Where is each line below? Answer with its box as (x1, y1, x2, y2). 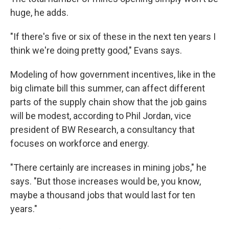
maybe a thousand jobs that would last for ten (10, 189, 195, 200)
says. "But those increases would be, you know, (10, 175, 201, 187)
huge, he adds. (10, 7, 68, 18)
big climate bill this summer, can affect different (10, 82, 205, 94)
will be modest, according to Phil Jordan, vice (10, 110, 191, 121)
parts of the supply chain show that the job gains (10, 96, 207, 107)
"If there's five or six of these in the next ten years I (10, 31, 216, 42)
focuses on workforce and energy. (10, 138, 149, 149)
